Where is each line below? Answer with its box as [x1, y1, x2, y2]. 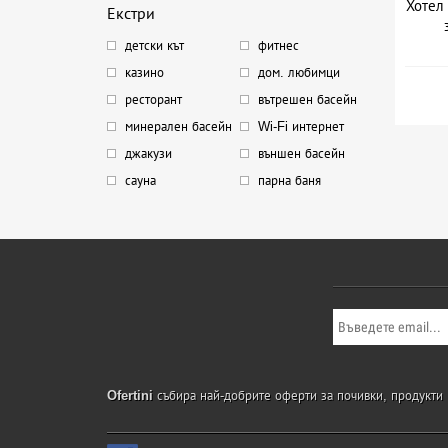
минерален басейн [125, 119, 232, 134]
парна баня [257, 173, 321, 188]
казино [125, 65, 164, 80]
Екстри [107, 5, 155, 22]
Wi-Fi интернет [257, 119, 344, 134]
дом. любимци [257, 65, 340, 80]
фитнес [257, 38, 299, 53]
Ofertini [107, 388, 153, 403]
